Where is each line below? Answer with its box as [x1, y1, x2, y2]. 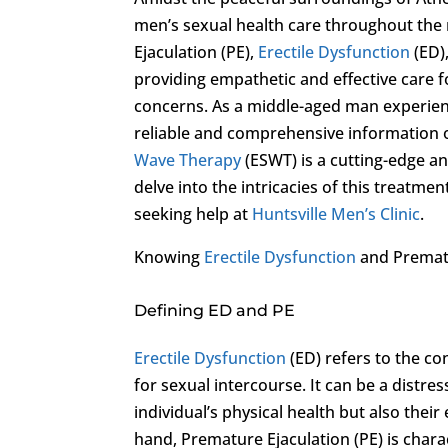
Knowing [134, 245, 205, 268]
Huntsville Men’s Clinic [252, 202, 421, 225]
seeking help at [134, 202, 253, 225]
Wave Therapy [134, 148, 242, 171]
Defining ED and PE [134, 300, 296, 320]
